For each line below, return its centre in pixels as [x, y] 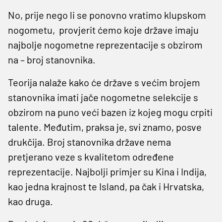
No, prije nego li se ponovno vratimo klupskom [107, 15]
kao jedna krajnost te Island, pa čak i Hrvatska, [106, 186]
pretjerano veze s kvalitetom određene [91, 156]
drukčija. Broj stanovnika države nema [89, 141]
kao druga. [30, 201]
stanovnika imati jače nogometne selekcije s [103, 97]
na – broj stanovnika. [52, 59]
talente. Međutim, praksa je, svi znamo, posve [105, 127]
